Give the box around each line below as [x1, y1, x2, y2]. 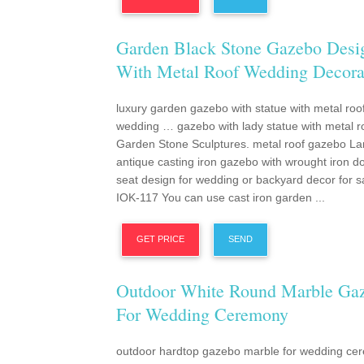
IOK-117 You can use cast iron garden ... [116, 191, 325, 204]
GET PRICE [136, 234, 184, 244]
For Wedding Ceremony [116, 302, 288, 326]
